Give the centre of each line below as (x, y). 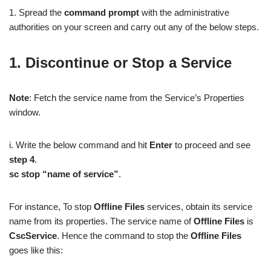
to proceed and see (211, 145)
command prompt (102, 12)
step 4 (22, 159)
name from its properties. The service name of (101, 221)
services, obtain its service (198, 206)
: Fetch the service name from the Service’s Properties (137, 97)
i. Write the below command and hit (79, 145)
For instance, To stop (51, 206)
